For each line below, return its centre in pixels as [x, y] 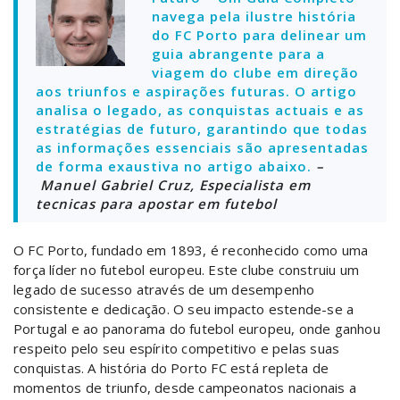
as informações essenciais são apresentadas [202, 147]
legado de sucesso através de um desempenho [164, 289]
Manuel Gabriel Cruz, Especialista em [173, 185]
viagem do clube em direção [255, 72]
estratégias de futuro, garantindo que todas [202, 129]
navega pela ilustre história [254, 16]
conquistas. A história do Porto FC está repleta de [171, 368]
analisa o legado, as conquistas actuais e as [200, 110]
